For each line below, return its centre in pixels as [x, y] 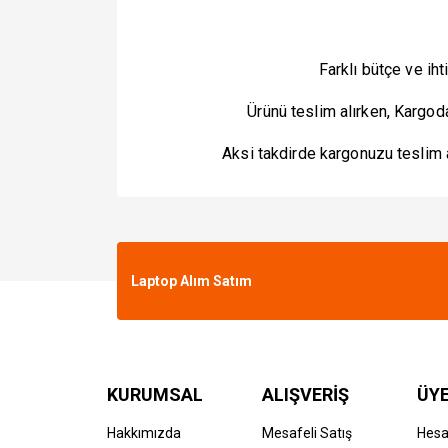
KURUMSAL [155, 395]
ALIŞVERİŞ [305, 395]
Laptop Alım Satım [191, 280]
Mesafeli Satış [306, 433]
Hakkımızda [144, 433]
